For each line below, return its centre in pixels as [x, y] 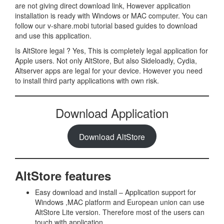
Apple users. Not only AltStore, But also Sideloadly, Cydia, [106, 60]
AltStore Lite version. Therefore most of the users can [120, 212]
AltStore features [63, 175]
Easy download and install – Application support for [115, 192]
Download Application [112, 113]
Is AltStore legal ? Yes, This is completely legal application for [111, 50]
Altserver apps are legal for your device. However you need [109, 70]
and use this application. [53, 35]
